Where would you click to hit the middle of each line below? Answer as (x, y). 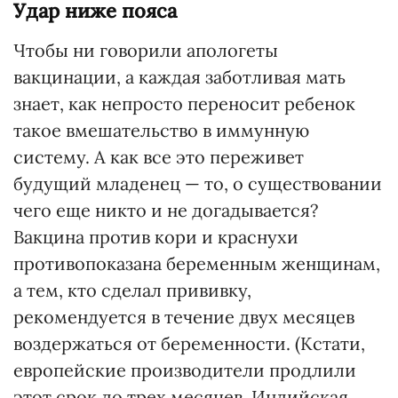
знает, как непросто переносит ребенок (184, 103)
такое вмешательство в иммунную (161, 130)
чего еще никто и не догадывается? (166, 210)
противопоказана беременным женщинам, (197, 263)
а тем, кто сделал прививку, (132, 290)
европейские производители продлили (185, 370)
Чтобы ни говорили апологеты (146, 50)
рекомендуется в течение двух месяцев (184, 317)
